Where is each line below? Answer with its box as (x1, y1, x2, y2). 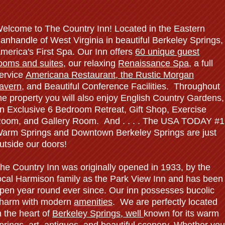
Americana (26, 70, 71, 80)
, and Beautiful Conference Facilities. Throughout (22, 81, 220, 91)
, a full (189, 58, 213, 68)
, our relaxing (63, 58, 118, 68)
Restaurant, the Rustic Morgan (71, 70, 194, 80)
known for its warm (144, 208, 219, 218)
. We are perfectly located (113, 197, 217, 207)
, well (121, 208, 144, 218)
